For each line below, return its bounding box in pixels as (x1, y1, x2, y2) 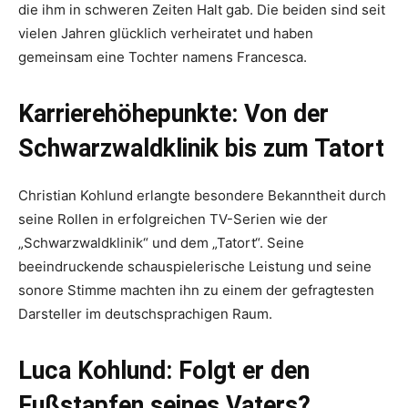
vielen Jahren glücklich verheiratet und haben (18, 24, 313, 42)
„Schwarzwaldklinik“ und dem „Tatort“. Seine (18, 233, 304, 251)
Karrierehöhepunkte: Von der (18, 98, 329, 128)
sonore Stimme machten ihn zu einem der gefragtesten (18, 280, 374, 299)
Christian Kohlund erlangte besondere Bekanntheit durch (18, 186, 386, 204)
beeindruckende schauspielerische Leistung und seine (18, 257, 372, 275)
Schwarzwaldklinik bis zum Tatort (18, 133, 384, 163)
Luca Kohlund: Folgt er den (18, 355, 310, 385)
